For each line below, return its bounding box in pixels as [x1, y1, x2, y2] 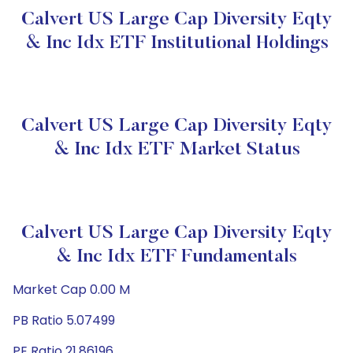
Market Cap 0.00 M [13, 281, 130, 299]
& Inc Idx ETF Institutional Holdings [24, 34, 329, 53]
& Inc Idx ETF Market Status [53, 140, 300, 159]
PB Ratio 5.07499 [13, 311, 115, 329]
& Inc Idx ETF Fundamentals [56, 247, 297, 266]
